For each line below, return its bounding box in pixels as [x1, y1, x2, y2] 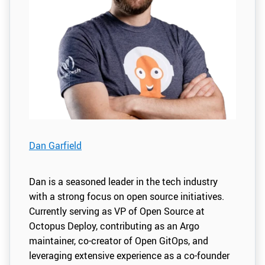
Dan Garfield [29, 139, 82, 153]
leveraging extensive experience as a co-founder [29, 248, 230, 262]
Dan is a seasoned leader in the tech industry [29, 174, 218, 188]
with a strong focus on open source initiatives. [29, 189, 224, 203]
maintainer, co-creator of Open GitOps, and [29, 234, 208, 247]
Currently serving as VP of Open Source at [29, 204, 205, 218]
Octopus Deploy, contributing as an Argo [29, 219, 199, 232]
